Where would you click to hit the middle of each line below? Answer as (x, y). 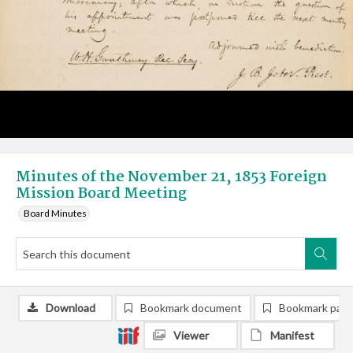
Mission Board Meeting (101, 194)
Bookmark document (191, 308)
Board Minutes (55, 213)
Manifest (292, 335)
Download (71, 308)
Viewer (191, 335)
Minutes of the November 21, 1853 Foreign (171, 177)
